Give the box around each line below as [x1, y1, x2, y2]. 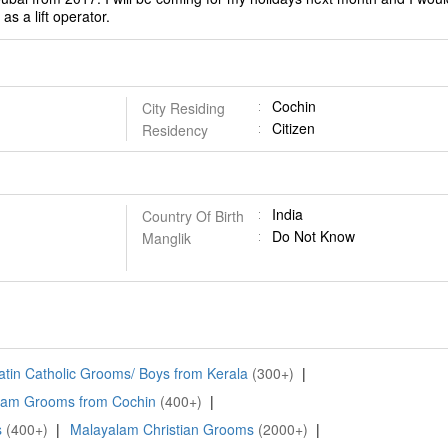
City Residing [141, 98, 225, 118]
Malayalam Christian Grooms [70, 419, 254, 439]
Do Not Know [271, 226, 355, 246]
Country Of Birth [141, 206, 244, 226]
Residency [141, 120, 208, 140]
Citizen [271, 118, 315, 138]
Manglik [141, 228, 191, 248]
